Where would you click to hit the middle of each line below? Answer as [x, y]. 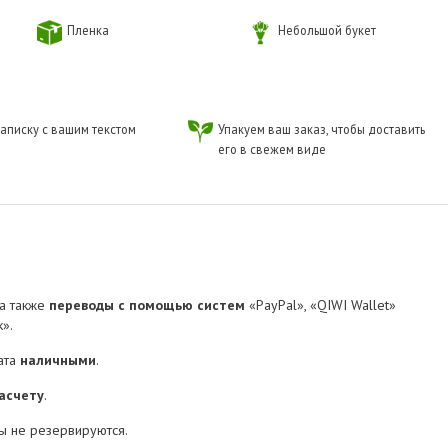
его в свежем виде [271, 149]
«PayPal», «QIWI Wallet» [320, 305]
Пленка [87, 30]
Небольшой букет [327, 30]
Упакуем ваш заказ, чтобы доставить [321, 129]
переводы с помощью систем [147, 305]
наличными [58, 360]
